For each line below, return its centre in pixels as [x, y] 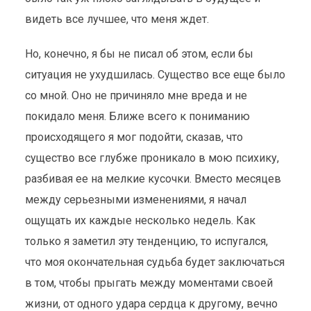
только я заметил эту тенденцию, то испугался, [146, 241]
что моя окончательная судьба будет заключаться [154, 262]
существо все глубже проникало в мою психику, [152, 158]
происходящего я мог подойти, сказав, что [134, 137]
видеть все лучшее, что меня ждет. [117, 19]
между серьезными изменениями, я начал [135, 200]
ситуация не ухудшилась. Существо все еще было [155, 75]
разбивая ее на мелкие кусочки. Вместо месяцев [153, 179]
